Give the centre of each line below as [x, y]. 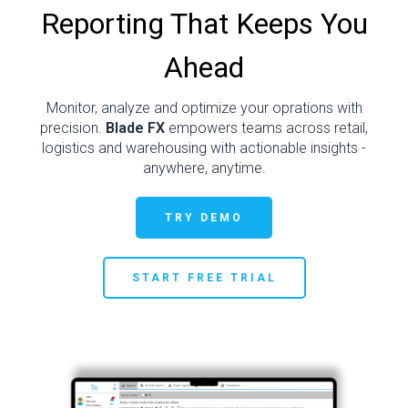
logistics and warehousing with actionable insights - [204, 148]
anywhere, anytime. [204, 168]
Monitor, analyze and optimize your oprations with [204, 107]
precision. [73, 127]
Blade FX [135, 127]
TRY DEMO [204, 218]
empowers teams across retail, [266, 127]
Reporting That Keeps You [204, 23]
